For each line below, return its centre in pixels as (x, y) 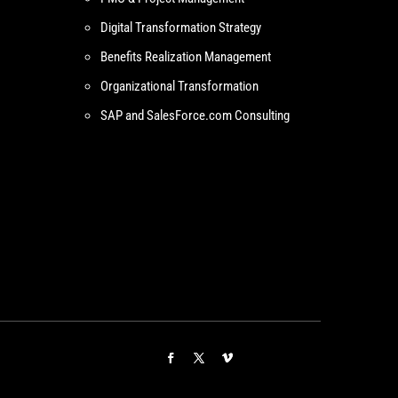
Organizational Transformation (179, 86)
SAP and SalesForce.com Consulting (195, 115)
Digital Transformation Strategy (180, 27)
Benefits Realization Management (185, 56)
